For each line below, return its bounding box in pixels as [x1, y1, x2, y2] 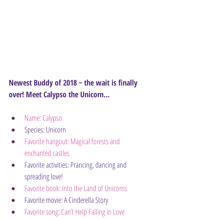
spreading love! [24, 171, 63, 182]
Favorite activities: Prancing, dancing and [24, 159, 128, 170]
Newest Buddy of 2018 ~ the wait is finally [9, 77, 139, 88]
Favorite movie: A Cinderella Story [24, 195, 108, 205]
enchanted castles [24, 148, 69, 158]
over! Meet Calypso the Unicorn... [9, 89, 109, 100]
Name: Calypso [24, 112, 62, 123]
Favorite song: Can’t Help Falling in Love [24, 206, 125, 217]
